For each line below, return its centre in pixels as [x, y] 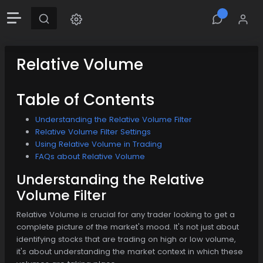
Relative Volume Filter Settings [93, 131]
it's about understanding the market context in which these [130, 251]
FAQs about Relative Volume [90, 156]
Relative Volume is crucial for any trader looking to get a [126, 214]
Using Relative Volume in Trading [99, 144]
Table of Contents [86, 99]
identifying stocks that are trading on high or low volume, [126, 239]
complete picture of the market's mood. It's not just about [128, 227]
